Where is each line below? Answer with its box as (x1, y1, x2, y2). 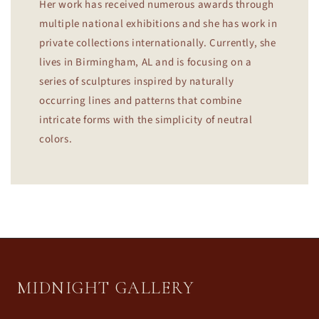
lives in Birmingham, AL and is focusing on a (39, 54, 252, 70)
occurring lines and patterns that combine (39, 93, 242, 108)
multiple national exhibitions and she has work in (39, 16, 278, 31)
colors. (39, 131, 73, 147)
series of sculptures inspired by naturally (39, 73, 234, 89)
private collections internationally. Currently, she (39, 35, 276, 51)
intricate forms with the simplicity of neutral (39, 112, 253, 127)
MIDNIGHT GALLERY (17, 277, 195, 298)
